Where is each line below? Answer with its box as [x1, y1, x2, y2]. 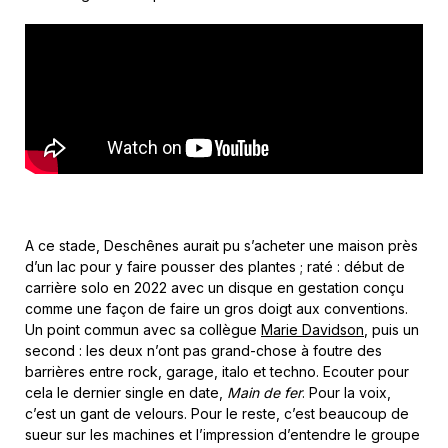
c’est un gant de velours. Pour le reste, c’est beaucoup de [25, 405, 409, 423]
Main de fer [227, 384, 302, 402]
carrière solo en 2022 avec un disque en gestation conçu [25, 279, 404, 297]
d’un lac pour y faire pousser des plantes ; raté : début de [25, 258, 405, 276]
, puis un [364, 321, 419, 339]
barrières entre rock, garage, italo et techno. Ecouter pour [25, 363, 409, 381]
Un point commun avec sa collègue [25, 321, 261, 339]
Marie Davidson [261, 321, 364, 339]
